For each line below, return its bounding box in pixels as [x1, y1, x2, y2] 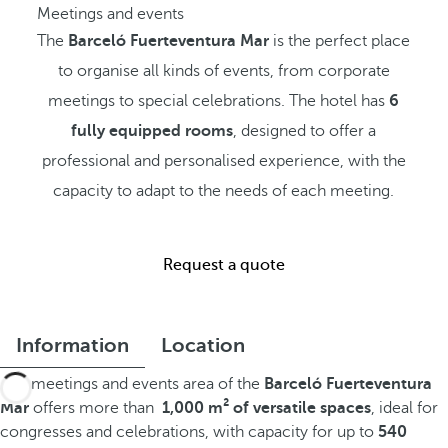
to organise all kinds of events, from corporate [57, 62, 390, 80]
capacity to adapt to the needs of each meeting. [53, 182, 395, 200]
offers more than [29, 399, 154, 417]
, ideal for [371, 399, 438, 417]
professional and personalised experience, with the [41, 152, 406, 170]
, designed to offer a [233, 122, 377, 140]
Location [161, 334, 245, 357]
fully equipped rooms [71, 122, 234, 140]
